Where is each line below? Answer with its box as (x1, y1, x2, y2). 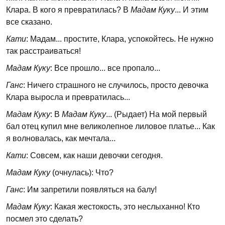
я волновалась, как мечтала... (6, 134, 116, 143)
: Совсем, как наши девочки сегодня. (26, 151, 163, 160)
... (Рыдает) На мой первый (106, 110, 207, 119)
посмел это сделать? (6, 214, 83, 223)
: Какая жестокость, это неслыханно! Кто (50, 202, 200, 211)
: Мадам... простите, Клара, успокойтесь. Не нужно (26, 35, 213, 43)
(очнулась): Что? (50, 168, 114, 177)
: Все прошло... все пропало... (50, 64, 160, 72)
